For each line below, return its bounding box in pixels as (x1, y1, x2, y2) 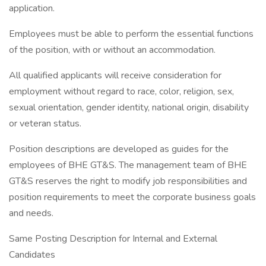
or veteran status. (9, 117, 81, 130)
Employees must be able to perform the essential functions (9, 27, 254, 40)
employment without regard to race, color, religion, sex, (9, 85, 234, 98)
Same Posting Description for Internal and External (9, 232, 217, 245)
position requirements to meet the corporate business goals (9, 191, 256, 204)
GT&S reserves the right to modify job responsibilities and (9, 175, 247, 188)
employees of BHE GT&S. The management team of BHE (9, 159, 247, 172)
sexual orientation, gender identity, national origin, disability (9, 101, 249, 114)
